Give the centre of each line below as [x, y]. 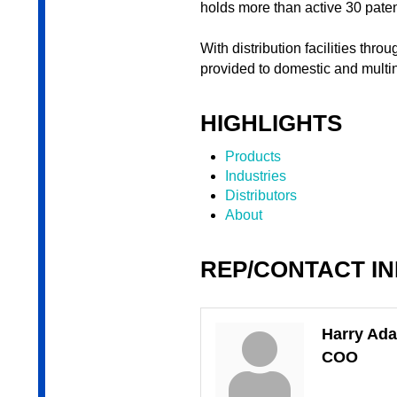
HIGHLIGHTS [271, 124]
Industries [255, 176]
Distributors [261, 196]
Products [253, 157]
